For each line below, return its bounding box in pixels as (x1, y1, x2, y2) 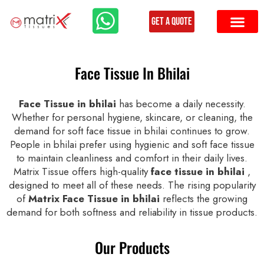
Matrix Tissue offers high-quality (14, 164, 151, 179)
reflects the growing (163, 191, 247, 206)
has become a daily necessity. (118, 96, 246, 111)
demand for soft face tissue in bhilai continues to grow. (14, 123, 250, 138)
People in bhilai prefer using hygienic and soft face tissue (9, 137, 255, 151)
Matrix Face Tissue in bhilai (28, 191, 163, 206)
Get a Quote (151, 15, 192, 28)
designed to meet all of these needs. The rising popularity (8, 177, 256, 192)
